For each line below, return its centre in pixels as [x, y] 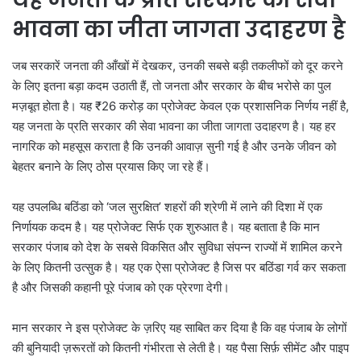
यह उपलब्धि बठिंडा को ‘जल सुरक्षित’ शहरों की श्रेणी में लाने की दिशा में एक [167, 206]
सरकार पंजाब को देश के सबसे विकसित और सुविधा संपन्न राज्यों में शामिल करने [177, 247]
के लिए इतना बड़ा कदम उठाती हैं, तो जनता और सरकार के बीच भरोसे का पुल [172, 85]
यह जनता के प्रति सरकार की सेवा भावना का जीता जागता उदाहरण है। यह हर [174, 126]
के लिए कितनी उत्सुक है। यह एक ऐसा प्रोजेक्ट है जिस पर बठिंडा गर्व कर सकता [179, 267]
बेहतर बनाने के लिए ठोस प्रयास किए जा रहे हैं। [111, 166]
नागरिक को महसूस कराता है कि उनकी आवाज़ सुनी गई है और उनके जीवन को [174, 146]
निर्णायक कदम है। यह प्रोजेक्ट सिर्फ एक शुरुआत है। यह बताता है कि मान [166, 226]
